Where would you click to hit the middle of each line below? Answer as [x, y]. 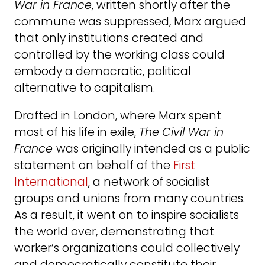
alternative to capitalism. [85, 88]
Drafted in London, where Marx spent [118, 115]
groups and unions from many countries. [130, 198]
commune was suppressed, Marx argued [130, 21]
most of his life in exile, [77, 132]
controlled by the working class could [119, 54]
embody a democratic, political [103, 71]
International [51, 182]
